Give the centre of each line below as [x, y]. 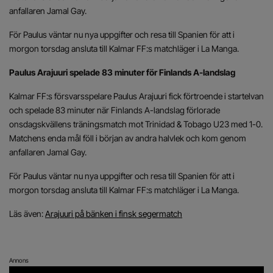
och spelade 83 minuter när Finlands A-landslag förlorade [115, 110]
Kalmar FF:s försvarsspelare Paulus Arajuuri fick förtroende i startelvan [136, 96]
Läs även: [27, 214]
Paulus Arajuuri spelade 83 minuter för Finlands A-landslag [122, 72]
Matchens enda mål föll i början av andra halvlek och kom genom [128, 138]
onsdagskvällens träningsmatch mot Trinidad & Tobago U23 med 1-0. [136, 124]
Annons [19, 260]
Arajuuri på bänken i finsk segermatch [114, 214]
